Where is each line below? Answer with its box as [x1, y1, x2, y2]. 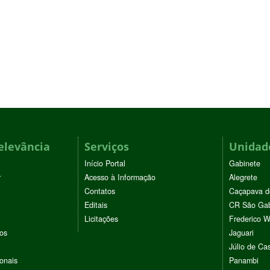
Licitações [84, 213, 118, 224]
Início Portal [84, 157, 125, 169]
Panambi [229, 254, 259, 266]
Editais [84, 199, 107, 210]
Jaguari [229, 227, 254, 238]
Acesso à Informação [84, 171, 155, 183]
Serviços [84, 139, 129, 154]
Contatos [84, 185, 115, 196]
